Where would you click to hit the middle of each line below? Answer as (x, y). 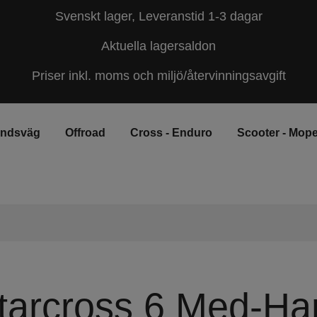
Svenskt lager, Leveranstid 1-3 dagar (158, 16)
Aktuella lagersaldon (158, 46)
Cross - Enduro (172, 133)
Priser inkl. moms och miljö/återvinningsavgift (158, 76)
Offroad (86, 133)
